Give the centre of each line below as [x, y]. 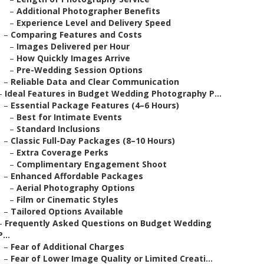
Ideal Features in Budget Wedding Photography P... [113, 93]
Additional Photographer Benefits [88, 11]
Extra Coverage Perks [62, 152]
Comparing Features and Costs [76, 34]
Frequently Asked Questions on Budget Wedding [108, 223]
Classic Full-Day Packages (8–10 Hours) [93, 141]
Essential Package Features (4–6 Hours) [95, 105]
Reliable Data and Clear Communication [95, 82]
